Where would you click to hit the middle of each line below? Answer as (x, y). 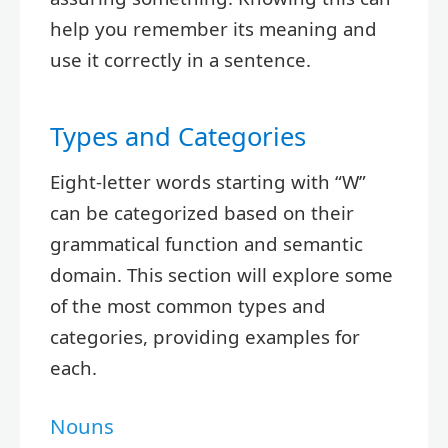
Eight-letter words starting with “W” (208, 182)
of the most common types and (188, 306)
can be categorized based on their (202, 213)
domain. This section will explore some (221, 275)
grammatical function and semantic (206, 244)
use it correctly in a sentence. (180, 59)
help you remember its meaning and (213, 28)
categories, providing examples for (205, 337)
